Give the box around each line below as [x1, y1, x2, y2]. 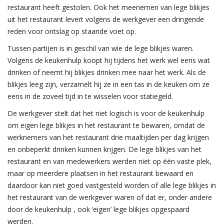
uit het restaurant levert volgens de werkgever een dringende [7, 14, 204, 24]
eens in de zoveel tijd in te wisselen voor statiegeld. [7, 91, 173, 101]
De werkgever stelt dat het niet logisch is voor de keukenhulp [7, 108, 204, 118]
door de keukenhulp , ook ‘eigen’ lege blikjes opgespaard [7, 204, 189, 214]
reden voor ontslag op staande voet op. [7, 26, 136, 36]
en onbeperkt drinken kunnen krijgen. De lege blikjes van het [7, 144, 201, 154]
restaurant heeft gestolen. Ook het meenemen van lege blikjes [7, 2, 209, 12]
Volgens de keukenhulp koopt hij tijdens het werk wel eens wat [7, 55, 210, 65]
